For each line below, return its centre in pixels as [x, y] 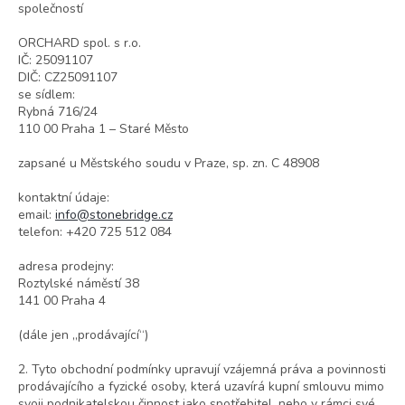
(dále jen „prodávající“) [89, 335]
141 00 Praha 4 [62, 301]
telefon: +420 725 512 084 [95, 232]
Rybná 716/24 [58, 112]
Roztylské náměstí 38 [79, 284]
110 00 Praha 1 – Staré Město [104, 129]
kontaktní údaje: [64, 198]
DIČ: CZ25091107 [68, 78]
